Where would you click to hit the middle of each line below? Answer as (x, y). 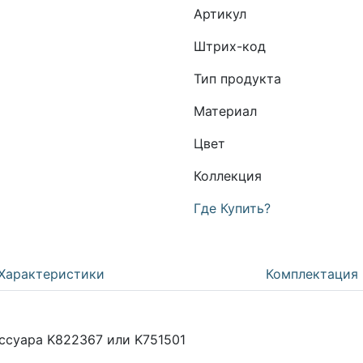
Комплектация (312, 274)
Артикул (220, 14)
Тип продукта (237, 79)
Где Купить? (232, 208)
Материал (225, 111)
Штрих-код (230, 46)
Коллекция (228, 176)
